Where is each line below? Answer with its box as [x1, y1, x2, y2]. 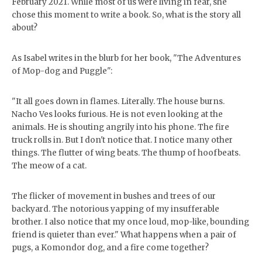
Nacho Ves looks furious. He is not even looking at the [12, 109, 223, 119]
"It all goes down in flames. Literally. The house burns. [12, 96, 225, 106]
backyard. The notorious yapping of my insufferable [12, 204, 219, 214]
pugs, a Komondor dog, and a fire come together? [12, 243, 209, 253]
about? [12, 23, 37, 33]
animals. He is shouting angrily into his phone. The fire [12, 122, 229, 132]
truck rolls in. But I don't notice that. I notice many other [12, 135, 233, 145]
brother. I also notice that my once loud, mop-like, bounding [12, 217, 249, 227]
